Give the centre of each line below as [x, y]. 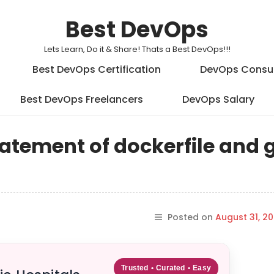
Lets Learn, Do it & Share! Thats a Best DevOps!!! [137, 49]
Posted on [191, 217]
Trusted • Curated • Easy [166, 268]
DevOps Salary [218, 99]
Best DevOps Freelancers [81, 99]
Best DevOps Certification [97, 69]
